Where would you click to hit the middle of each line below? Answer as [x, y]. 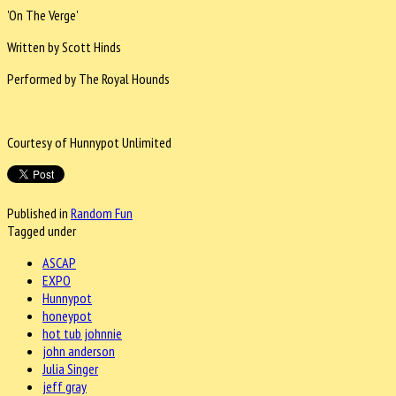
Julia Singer [70, 368]
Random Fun [102, 213]
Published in [38, 213]
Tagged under [42, 230]
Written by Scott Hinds [64, 46]
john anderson [79, 350]
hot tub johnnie [82, 333]
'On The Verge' [43, 15]
